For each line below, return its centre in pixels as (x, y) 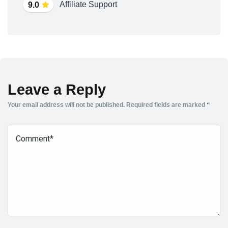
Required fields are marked (166, 105)
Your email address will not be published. (66, 105)
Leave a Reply (57, 90)
